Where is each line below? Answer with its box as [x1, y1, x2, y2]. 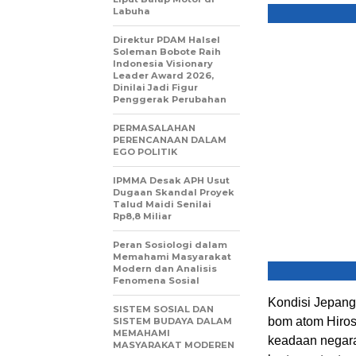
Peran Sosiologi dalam [113, 239, 227, 250]
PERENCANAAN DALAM [113, 134, 226, 145]
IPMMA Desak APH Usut [113, 175, 230, 186]
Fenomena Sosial [113, 275, 199, 286]
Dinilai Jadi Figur [113, 82, 198, 93]
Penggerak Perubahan [113, 94, 226, 105]
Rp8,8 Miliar [113, 211, 172, 222]
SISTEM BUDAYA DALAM [113, 315, 232, 327]
